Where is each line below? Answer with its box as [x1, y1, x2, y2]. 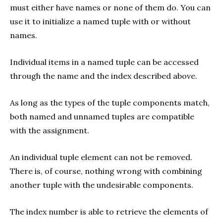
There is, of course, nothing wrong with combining [10, 166, 202, 176]
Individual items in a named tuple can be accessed [10, 57, 199, 67]
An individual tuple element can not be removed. [10, 152, 192, 163]
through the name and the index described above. [10, 71, 197, 81]
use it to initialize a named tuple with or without [10, 16, 191, 27]
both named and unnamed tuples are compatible [10, 111, 194, 122]
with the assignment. [10, 125, 89, 136]
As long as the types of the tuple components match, [10, 98, 210, 108]
